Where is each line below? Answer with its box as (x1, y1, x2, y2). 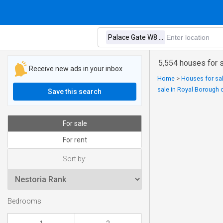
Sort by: (63, 155, 87, 163)
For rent (62, 136, 87, 144)
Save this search (48, 88, 102, 96)
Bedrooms (7, 197, 41, 206)
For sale (62, 119, 87, 127)
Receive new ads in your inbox (29, 64, 122, 73)
